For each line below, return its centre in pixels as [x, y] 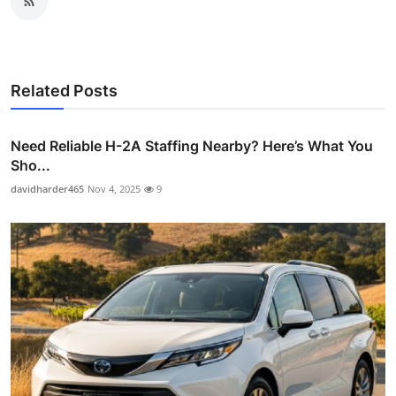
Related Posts [64, 90]
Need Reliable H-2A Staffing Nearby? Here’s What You [192, 145]
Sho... [30, 165]
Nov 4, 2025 [114, 188]
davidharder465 [47, 188]
